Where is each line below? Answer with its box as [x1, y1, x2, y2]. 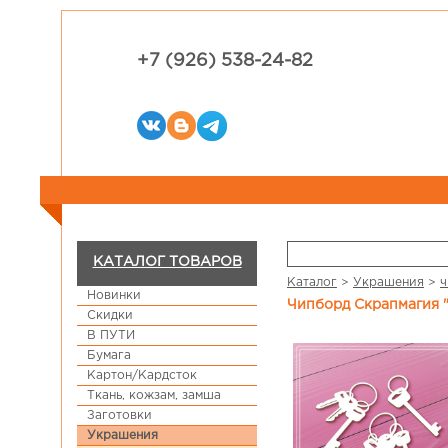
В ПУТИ [87, 330, 135, 341]
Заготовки [87, 410, 152, 421]
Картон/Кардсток [87, 370, 197, 381]
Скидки [87, 310, 133, 321]
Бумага [87, 350, 131, 361]
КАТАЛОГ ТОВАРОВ [92, 256, 242, 268]
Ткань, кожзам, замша [87, 390, 221, 401]
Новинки [87, 290, 141, 301]
